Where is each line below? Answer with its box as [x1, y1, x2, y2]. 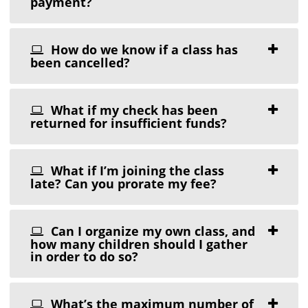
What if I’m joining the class [47, 162, 225, 179]
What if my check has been [47, 102, 219, 119]
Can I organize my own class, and [47, 223, 256, 240]
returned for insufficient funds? [30, 115, 228, 132]
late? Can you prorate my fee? [30, 175, 217, 192]
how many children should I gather [30, 236, 248, 253]
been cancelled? [30, 54, 131, 71]
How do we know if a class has [47, 41, 239, 58]
